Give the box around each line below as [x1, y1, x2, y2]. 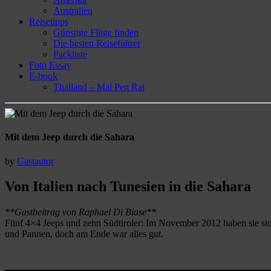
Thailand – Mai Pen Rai [53, 82, 145, 92]
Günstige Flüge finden [53, 27, 139, 38]
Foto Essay [29, 60, 71, 70]
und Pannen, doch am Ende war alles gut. [5, 229, 163, 240]
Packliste [53, 49, 87, 59]
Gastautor [17, 155, 54, 166]
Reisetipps [29, 16, 68, 27]
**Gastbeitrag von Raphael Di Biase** [5, 207, 156, 218]
